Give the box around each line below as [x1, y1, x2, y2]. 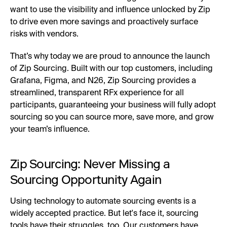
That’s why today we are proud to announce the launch [10, 53, 210, 61]
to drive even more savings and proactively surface [10, 18, 198, 27]
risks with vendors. [10, 30, 81, 39]
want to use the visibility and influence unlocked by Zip [10, 6, 210, 15]
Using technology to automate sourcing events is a [10, 198, 196, 206]
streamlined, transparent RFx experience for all [10, 89, 184, 98]
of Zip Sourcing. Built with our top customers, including [10, 65, 213, 73]
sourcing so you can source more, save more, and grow [10, 113, 214, 122]
